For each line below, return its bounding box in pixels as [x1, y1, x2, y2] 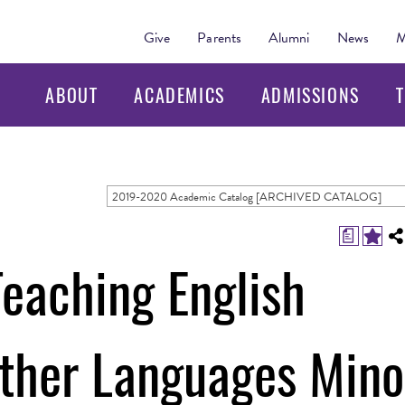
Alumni [268, 27, 310, 49]
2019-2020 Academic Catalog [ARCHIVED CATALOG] [112, 188, 381, 207]
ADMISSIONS [260, 81, 360, 108]
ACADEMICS [134, 81, 225, 108]
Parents [197, 27, 241, 49]
